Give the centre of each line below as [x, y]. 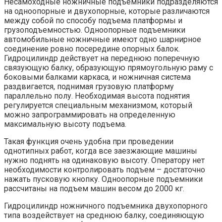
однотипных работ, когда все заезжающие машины [101, 151]
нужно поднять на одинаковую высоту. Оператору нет [104, 161]
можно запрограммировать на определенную [90, 115]
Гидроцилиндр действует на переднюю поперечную [102, 58]
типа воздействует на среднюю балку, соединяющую [104, 216]
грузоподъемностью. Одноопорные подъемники [95, 30]
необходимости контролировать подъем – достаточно [105, 170]
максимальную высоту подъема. [65, 124]
